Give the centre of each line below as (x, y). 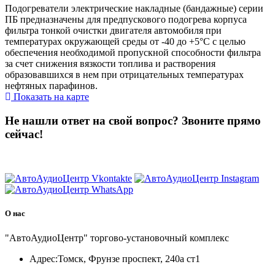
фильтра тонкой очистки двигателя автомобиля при (113, 30)
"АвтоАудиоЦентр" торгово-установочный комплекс (117, 238)
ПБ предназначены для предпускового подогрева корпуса (126, 19)
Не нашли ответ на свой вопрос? (93, 120)
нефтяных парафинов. (51, 85)
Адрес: (44, 258)
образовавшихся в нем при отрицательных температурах (124, 74)
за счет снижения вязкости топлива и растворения (110, 63)
